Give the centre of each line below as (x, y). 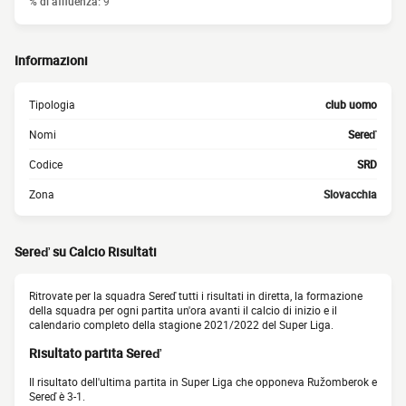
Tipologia (52, 104)
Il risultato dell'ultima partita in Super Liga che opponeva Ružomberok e (203, 382)
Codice (46, 164)
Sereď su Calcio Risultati (86, 251)
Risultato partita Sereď (95, 353)
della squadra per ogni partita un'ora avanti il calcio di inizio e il (183, 310)
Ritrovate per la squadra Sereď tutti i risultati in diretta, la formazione (196, 295)
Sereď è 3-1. (57, 396)
